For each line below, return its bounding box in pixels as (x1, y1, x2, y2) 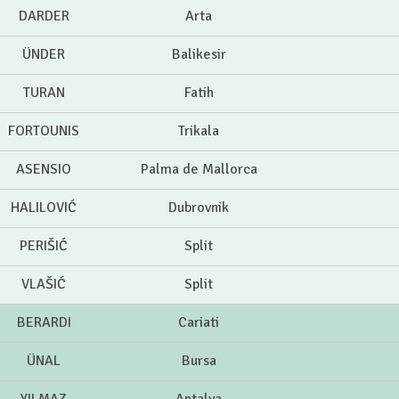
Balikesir (171, 45, 226, 64)
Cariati (178, 313, 219, 332)
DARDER (18, 7, 69, 26)
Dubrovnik (168, 199, 229, 217)
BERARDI (16, 313, 71, 332)
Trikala (178, 122, 219, 141)
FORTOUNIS (8, 122, 79, 141)
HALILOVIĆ (11, 199, 77, 217)
